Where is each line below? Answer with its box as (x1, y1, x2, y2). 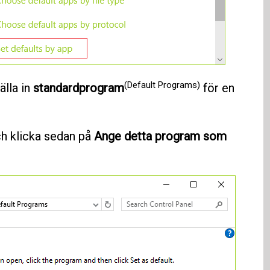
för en (199, 81, 234, 96)
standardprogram (33, 81, 124, 96)
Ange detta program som (93, 129, 227, 144)
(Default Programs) (124, 79, 200, 90)
